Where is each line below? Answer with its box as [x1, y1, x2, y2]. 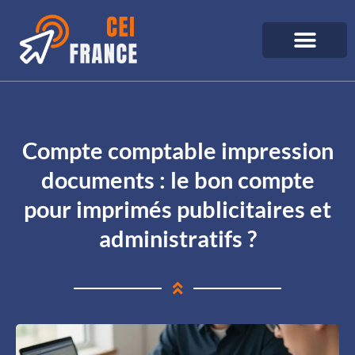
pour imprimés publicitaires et [24, 195, 331, 223]
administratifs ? [98, 224, 257, 252]
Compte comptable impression [21, 136, 334, 164]
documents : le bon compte [40, 166, 315, 193]
